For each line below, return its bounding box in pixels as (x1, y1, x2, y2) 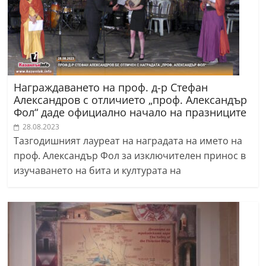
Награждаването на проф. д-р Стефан (14, 80, 208, 95)
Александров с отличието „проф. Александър (14, 93, 248, 107)
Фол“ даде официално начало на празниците (14, 105, 247, 120)
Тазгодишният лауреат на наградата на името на (14, 134, 243, 148)
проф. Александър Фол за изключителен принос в (14, 149, 246, 163)
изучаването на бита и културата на (14, 164, 182, 178)
